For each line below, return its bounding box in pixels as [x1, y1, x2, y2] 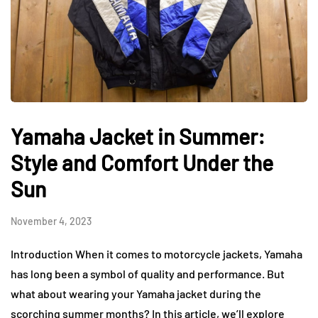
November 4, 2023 [11, 214, 92, 227]
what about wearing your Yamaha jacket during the [11, 286, 261, 300]
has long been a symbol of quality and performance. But [11, 266, 285, 280]
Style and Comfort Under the [11, 149, 273, 175]
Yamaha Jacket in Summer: [11, 123, 265, 149]
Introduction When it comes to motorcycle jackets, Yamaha [11, 246, 302, 261]
